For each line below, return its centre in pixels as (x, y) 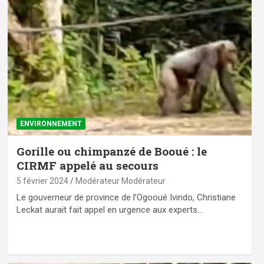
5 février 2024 (42, 181)
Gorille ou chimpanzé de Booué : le (111, 151)
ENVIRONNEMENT (51, 123)
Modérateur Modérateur (120, 181)
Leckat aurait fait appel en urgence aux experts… (109, 209)
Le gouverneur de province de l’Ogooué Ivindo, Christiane (126, 197)
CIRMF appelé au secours (87, 165)
